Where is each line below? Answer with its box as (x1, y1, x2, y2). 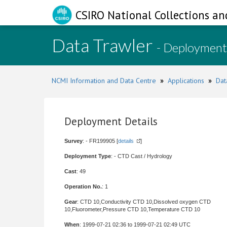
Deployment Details (64, 115, 158, 128)
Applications (168, 76, 204, 85)
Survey (64, 138, 83, 144)
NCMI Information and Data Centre (52, 76, 156, 85)
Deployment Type (64, 153, 111, 159)
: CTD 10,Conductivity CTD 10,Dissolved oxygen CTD (77, 199, 211, 205)
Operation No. (64, 183, 102, 190)
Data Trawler (52, 34, 157, 56)
